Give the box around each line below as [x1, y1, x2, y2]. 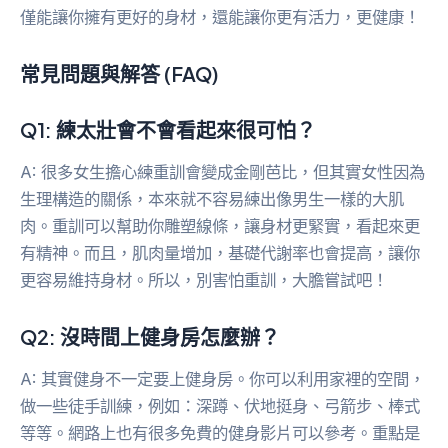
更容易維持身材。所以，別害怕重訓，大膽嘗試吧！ [20, 270, 388, 291]
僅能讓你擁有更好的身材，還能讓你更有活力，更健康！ [20, 7, 420, 28]
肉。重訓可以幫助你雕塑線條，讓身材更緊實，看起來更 [20, 216, 420, 237]
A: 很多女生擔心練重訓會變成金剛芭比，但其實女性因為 [20, 162, 425, 183]
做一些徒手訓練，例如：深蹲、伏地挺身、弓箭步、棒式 [20, 396, 420, 417]
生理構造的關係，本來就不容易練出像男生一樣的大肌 [20, 189, 404, 210]
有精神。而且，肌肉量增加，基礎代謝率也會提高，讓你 [20, 243, 420, 264]
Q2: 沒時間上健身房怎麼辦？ [20, 324, 280, 350]
